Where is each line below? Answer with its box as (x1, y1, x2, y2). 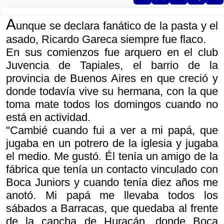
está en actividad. (6, 111, 90, 123)
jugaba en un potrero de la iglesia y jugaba (6, 137, 218, 149)
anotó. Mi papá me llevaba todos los (6, 189, 218, 201)
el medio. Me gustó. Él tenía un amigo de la (6, 150, 218, 162)
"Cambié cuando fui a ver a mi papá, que (6, 124, 218, 136)
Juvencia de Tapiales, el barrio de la (6, 59, 218, 71)
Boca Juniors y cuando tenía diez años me (6, 176, 218, 188)
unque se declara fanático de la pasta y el (16, 19, 218, 32)
